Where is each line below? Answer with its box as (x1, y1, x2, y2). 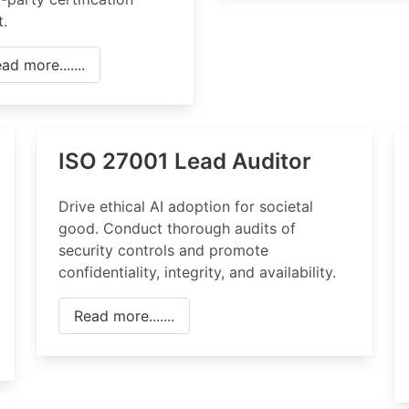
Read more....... (73, 307, 174, 325)
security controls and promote (58, 241, 268, 259)
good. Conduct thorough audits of (58, 219, 296, 237)
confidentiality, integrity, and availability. (58, 263, 336, 281)
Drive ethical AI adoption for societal (58, 197, 313, 215)
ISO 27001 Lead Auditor (58, 148, 311, 174)
